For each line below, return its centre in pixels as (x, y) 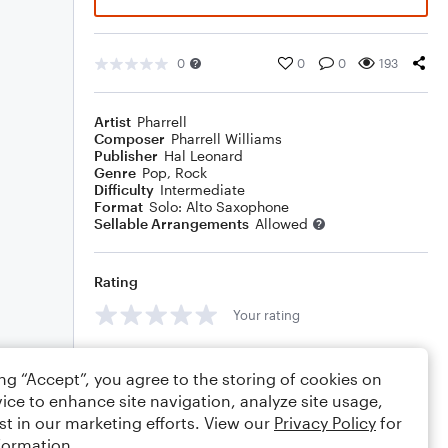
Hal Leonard (203, 155)
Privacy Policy (325, 422)
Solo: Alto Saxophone (219, 206)
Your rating (266, 314)
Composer (129, 138)
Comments (131, 359)
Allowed (281, 223)
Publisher (126, 155)
